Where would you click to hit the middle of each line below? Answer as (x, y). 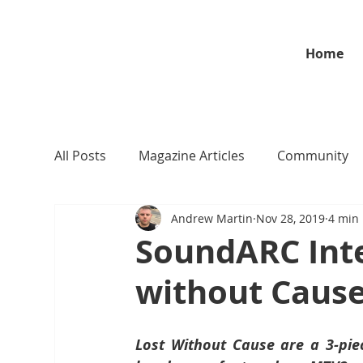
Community (313, 156)
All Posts (81, 156)
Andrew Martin (212, 218)
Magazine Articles (192, 156)
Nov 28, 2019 (291, 218)
